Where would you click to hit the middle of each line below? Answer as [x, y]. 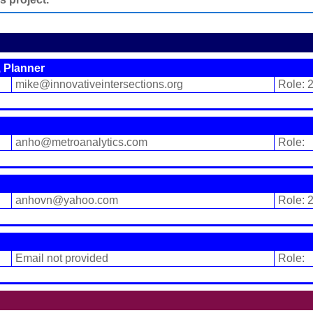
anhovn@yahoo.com [67, 200]
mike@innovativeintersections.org [99, 84]
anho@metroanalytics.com [81, 142]
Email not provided [62, 258]
